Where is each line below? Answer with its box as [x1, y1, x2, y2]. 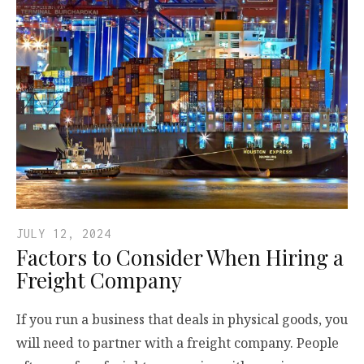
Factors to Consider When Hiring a [16, 243, 344, 272]
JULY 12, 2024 [16, 227, 111, 241]
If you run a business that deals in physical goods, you [16, 310, 348, 329]
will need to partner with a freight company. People [16, 334, 339, 353]
